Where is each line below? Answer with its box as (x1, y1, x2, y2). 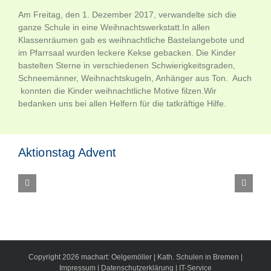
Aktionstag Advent (18, 146, 116, 160)
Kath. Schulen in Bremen (157, 253, 241, 262)
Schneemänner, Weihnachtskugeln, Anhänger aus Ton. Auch (18, 73, 252, 83)
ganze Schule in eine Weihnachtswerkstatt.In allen (18, 22, 210, 33)
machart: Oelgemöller (81, 253, 152, 262)
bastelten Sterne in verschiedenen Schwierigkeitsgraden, (18, 60, 235, 71)
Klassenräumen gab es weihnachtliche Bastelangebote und (18, 35, 244, 45)
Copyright (28, 253, 62, 262)
